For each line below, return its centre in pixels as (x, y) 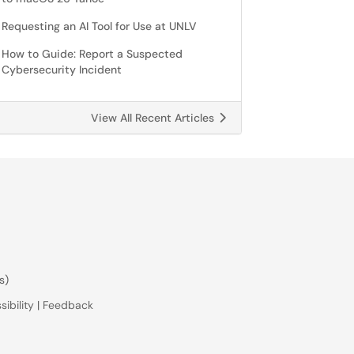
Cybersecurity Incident (62, 70)
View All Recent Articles (154, 118)
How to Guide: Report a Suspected (92, 54)
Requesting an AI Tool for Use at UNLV (99, 26)
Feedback (68, 305)
